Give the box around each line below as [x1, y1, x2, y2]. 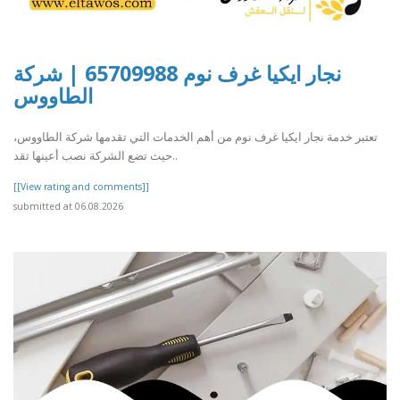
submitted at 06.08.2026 [13, 199, 123, 212]
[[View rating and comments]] [13, 179, 149, 193]
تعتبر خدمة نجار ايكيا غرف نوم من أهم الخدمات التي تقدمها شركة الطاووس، [13, 128, 378, 145]
